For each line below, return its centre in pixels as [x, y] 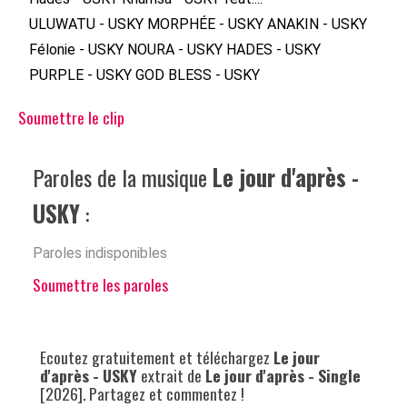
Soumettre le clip [71, 117]
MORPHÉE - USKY [205, 24]
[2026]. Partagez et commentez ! [142, 393]
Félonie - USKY [76, 50]
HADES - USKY [273, 50]
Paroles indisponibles [100, 253]
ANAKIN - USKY [317, 24]
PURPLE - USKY [80, 75]
